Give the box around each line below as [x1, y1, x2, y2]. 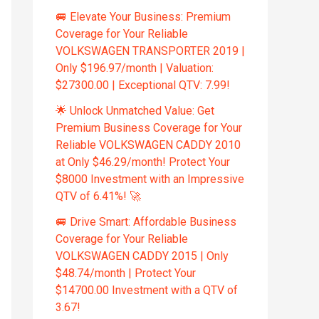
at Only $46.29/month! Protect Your [56, 155, 230, 169]
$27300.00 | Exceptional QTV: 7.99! [56, 78, 230, 93]
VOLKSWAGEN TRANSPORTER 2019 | [56, 44, 245, 58]
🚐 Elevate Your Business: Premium [56, 10, 231, 24]
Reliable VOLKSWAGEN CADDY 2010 [56, 138, 241, 152]
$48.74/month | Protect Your [56, 266, 196, 281]
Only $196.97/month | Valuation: [56, 61, 214, 75]
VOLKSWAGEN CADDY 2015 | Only [56, 249, 229, 263]
